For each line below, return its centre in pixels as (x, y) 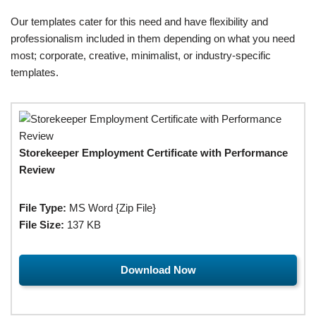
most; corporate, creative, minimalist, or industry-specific (141, 55)
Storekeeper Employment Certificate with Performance (153, 152)
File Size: (42, 224)
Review (37, 169)
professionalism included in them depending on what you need (153, 38)
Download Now (158, 269)
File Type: (43, 207)
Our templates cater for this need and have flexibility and (139, 21)
